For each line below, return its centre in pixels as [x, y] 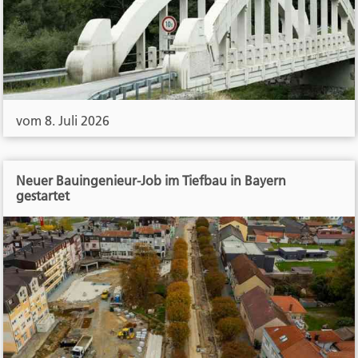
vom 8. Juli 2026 [63, 121]
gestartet [43, 195]
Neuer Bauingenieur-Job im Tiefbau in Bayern [151, 180]
